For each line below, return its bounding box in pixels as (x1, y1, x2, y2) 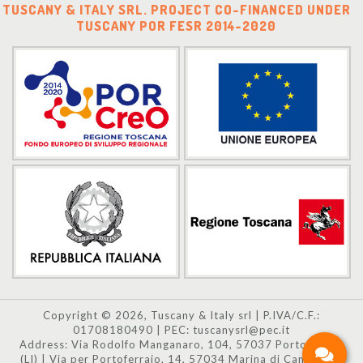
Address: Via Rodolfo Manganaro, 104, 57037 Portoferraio (19, 337, 344, 351)
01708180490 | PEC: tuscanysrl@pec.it (73, 322, 290, 336)
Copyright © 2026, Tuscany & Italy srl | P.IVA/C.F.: (43, 308, 320, 322)
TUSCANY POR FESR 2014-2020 (76, 17, 277, 34)
